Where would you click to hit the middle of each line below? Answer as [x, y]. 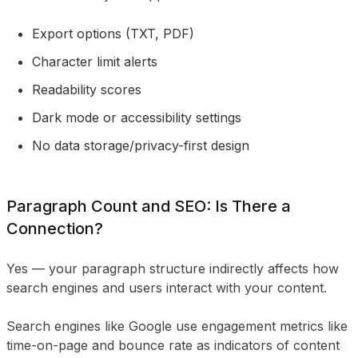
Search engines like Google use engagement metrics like [177, 326]
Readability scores [87, 89]
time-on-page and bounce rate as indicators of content [173, 345]
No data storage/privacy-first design [141, 145]
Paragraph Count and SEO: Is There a [149, 206]
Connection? [55, 229]
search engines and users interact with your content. [167, 288]
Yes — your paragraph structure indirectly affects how [173, 268]
